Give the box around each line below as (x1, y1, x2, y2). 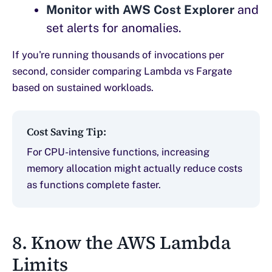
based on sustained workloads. (12, 81, 154, 94)
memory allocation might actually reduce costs (27, 162, 242, 175)
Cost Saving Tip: (27, 124, 106, 140)
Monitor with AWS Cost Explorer (46, 2, 234, 18)
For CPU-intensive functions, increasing (27, 146, 209, 158)
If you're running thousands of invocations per (12, 49, 224, 61)
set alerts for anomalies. (46, 21, 182, 36)
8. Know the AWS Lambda (12, 230, 231, 256)
